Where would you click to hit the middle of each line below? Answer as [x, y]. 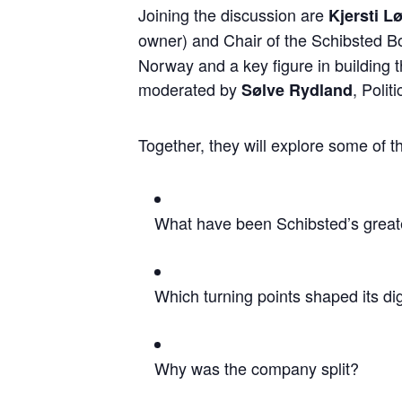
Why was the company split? [257, 367]
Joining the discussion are [234, 14]
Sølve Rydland [297, 89]
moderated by [190, 88]
